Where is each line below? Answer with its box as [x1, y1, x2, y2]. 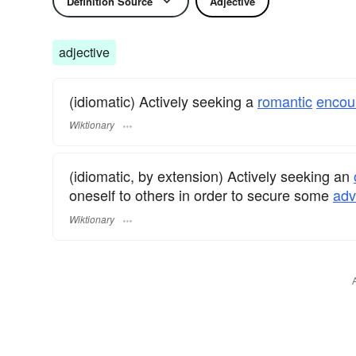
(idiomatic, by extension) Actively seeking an [69, 165, 354, 187]
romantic [257, 91, 312, 111]
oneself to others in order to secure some [69, 184, 333, 206]
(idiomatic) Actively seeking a [69, 91, 257, 111]
